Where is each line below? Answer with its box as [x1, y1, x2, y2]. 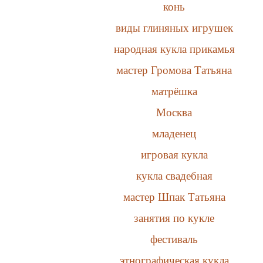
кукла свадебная [136, 169, 213, 182]
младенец [152, 127, 197, 140]
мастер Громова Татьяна [116, 63, 232, 76]
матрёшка [151, 85, 197, 97]
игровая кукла [140, 148, 208, 161]
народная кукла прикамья [113, 42, 235, 55]
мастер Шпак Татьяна [123, 190, 225, 203]
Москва [156, 106, 193, 119]
